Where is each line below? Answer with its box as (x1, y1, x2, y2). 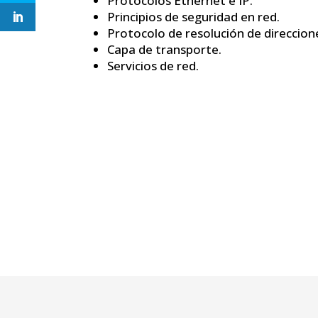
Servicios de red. (107, 57, 199, 75)
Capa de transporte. (107, 41, 222, 58)
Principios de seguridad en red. (107, 9, 280, 26)
